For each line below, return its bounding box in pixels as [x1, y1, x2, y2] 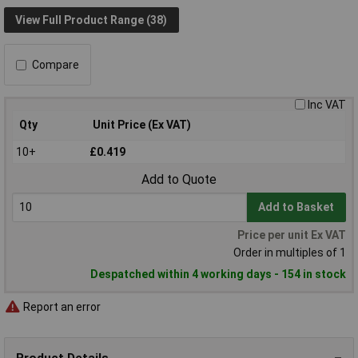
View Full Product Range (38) [15, 13, 168, 26]
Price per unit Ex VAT [237, 229, 346, 242]
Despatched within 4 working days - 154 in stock [90, 268, 346, 281]
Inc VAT [308, 98, 346, 112]
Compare [32, 58, 79, 72]
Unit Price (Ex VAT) [93, 118, 191, 132]
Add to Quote [141, 172, 217, 188]
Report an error [21, 300, 101, 313]
